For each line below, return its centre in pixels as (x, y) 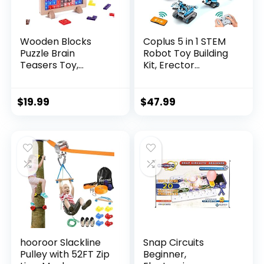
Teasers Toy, (49, 65)
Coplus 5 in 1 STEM (185, 42)
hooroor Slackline (61, 243)
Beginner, (165, 255)
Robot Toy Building (186, 54)
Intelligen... (44, 77)
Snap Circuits (174, 243)
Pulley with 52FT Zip (65, 255)
